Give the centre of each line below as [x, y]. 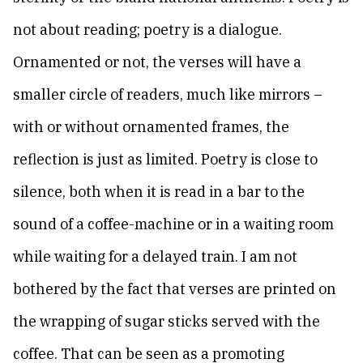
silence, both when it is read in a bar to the [159, 192]
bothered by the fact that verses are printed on [175, 289]
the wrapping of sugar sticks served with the [167, 321]
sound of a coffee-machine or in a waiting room [173, 224]
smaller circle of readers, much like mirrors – [168, 94]
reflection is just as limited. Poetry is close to [165, 159]
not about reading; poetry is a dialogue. [147, 30]
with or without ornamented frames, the [151, 127]
